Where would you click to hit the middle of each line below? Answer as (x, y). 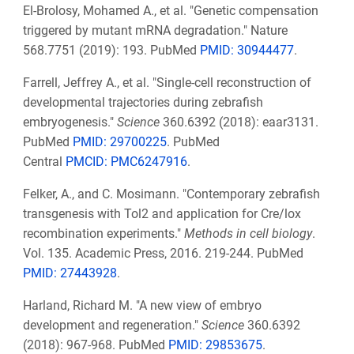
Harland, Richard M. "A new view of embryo (142, 305)
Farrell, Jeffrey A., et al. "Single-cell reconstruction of (167, 82)
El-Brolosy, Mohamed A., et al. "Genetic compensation (170, 10)
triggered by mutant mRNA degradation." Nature (155, 30)
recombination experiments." (103, 233)
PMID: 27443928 (70, 273)
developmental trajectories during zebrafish (143, 102)
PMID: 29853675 (215, 345)
